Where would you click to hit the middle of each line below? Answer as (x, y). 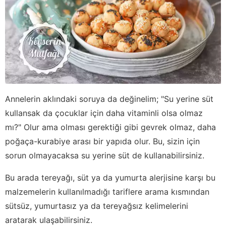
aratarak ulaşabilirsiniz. (49, 220)
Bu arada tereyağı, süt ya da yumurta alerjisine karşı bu (110, 177)
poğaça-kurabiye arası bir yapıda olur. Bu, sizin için (102, 141)
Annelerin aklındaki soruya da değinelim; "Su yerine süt (109, 99)
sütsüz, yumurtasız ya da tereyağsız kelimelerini (97, 206)
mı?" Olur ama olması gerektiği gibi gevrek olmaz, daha (110, 127)
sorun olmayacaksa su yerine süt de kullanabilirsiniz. (105, 155)
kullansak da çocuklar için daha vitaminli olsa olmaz (104, 113)
